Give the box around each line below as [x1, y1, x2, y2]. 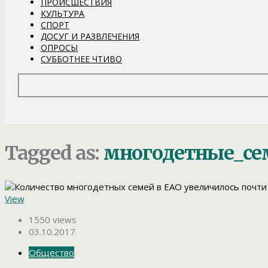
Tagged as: [5, 141, 103, 165]
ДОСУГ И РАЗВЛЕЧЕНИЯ [41, 30, 139, 42]
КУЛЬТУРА [41, 7, 84, 19]
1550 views [29, 214, 77, 226]
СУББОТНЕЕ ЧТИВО [41, 53, 122, 65]
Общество [29, 246, 74, 259]
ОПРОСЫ [41, 41, 78, 53]
